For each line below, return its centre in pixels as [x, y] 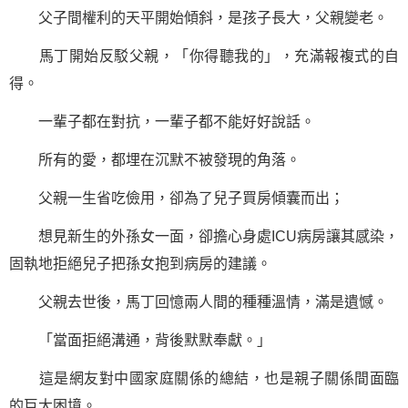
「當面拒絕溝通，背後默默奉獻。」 [140, 340]
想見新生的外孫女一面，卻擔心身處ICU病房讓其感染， [204, 236]
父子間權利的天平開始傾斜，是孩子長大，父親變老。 [199, 18]
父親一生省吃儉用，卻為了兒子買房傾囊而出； [177, 198]
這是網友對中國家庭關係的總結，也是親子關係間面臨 [204, 378]
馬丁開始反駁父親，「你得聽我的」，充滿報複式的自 [204, 56]
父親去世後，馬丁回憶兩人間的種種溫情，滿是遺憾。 [199, 302]
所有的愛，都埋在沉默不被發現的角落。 [155, 160]
